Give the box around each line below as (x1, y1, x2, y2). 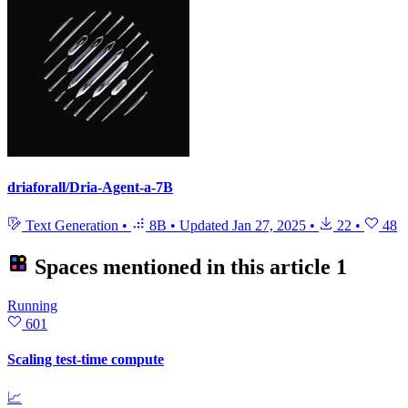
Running (7, 297, 57, 313)
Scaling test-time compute (7, 351, 164, 367)
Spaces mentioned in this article (29, 254, 336, 279)
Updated (179, 217, 232, 233)
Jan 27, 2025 (232, 217, 306, 233)
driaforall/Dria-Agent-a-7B (7, 179, 173, 196)
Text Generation (22, 217, 122, 233)
